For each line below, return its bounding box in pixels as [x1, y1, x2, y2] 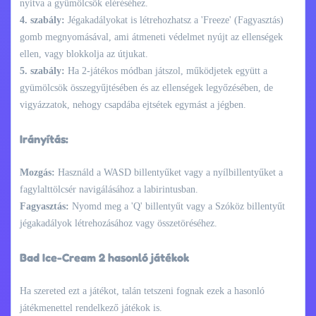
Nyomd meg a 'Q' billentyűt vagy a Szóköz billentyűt [69, 200, 285, 212]
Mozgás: [20, 166, 55, 178]
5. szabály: [20, 65, 65, 76]
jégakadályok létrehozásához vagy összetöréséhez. [20, 217, 217, 229]
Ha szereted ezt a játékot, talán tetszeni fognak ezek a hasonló [20, 285, 265, 296]
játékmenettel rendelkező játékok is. [20, 302, 162, 313]
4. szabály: [20, 14, 65, 25]
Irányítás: [20, 131, 68, 146]
